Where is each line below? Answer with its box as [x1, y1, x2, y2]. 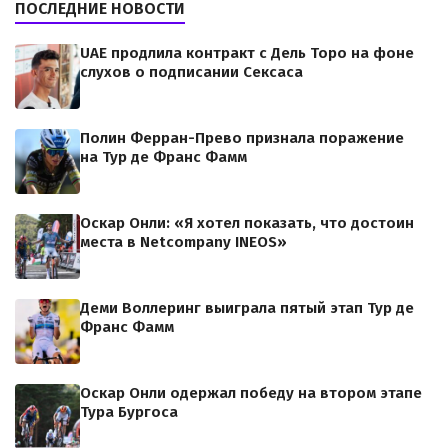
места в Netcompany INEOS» [80, 233, 287, 252]
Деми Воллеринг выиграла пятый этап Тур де [80, 299, 414, 318]
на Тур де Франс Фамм [80, 148, 247, 167]
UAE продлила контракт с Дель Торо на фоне [80, 44, 414, 63]
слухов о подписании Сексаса [80, 63, 303, 82]
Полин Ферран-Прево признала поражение [80, 129, 404, 148]
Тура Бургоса [80, 403, 178, 422]
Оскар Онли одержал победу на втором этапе [80, 384, 422, 403]
